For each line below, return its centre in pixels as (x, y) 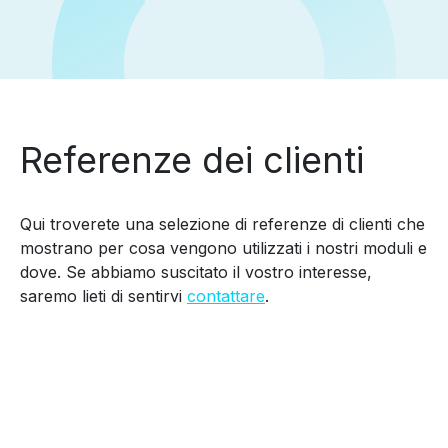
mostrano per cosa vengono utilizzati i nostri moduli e (223, 248)
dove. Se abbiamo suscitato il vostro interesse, (196, 272)
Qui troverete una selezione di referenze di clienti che (222, 224)
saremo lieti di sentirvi (103, 296)
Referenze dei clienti (192, 160)
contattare (226, 296)
